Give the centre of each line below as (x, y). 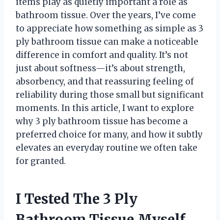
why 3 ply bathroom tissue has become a (102, 121)
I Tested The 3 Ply (77, 199)
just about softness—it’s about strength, (100, 68)
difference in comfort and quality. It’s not (102, 55)
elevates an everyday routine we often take (107, 148)
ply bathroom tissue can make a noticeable (107, 41)
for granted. (41, 161)
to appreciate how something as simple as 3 (110, 28)
